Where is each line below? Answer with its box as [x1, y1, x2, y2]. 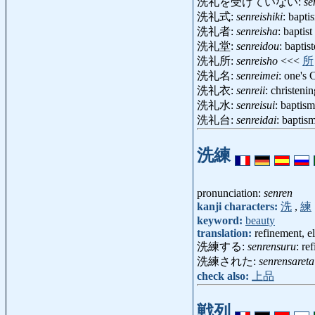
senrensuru [247, 240, 296, 252]
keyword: [197, 214, 245, 226]
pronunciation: [197, 186, 264, 199]
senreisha [236, 25, 278, 38]
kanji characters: [197, 200, 281, 212]
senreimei [236, 70, 278, 82]
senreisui [236, 99, 275, 112]
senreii [236, 84, 265, 97]
